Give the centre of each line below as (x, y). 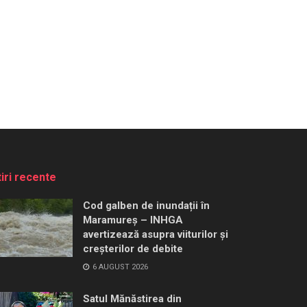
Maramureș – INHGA (133, 220)
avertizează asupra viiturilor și (156, 234)
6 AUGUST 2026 (119, 267)
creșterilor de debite (133, 248)
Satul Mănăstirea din (132, 298)
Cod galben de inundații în (146, 205)
